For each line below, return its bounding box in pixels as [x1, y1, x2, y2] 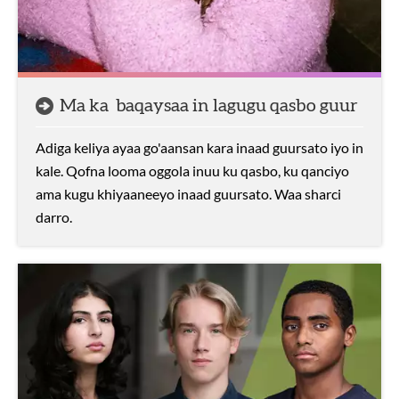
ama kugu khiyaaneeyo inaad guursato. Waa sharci [36, 185, 341, 202]
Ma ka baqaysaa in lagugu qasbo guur [60, 97, 358, 115]
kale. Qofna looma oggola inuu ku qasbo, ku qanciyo [36, 162, 349, 179]
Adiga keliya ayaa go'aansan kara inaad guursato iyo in [36, 139, 363, 156]
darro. [36, 208, 72, 225]
